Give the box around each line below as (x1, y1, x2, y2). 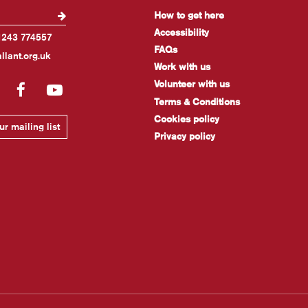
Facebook (24, 78, 94, 98)
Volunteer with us (153, 78, 230, 91)
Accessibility (153, 25, 209, 38)
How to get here (153, 8, 224, 21)
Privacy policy (153, 129, 215, 142)
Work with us (153, 60, 210, 74)
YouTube (61, 78, 122, 98)
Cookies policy (153, 112, 219, 125)
